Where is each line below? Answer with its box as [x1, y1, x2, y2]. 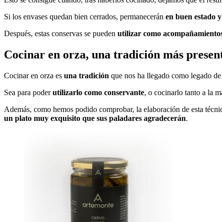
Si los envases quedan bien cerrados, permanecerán [4, 12, 166, 21]
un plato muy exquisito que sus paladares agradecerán [4, 113, 186, 122]
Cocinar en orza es [4, 71, 64, 80]
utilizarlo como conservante [53, 88, 144, 97]
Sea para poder [4, 88, 53, 97]
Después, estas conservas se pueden [4, 29, 117, 38]
